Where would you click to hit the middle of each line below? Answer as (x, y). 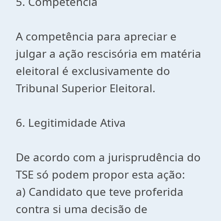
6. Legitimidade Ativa (71, 123)
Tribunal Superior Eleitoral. (86, 88)
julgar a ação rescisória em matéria (109, 54)
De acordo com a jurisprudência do (108, 157)
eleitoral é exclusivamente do (93, 71)
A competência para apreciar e (96, 36)
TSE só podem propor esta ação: (100, 174)
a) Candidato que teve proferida (100, 192)
